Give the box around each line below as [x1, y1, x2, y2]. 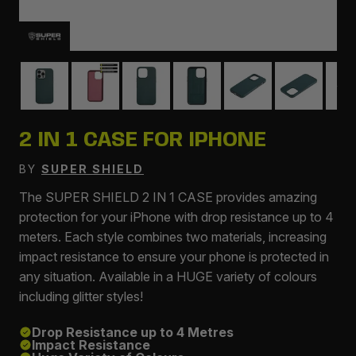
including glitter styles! [19, 288, 143, 304]
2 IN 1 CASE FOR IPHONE [19, 130, 266, 151]
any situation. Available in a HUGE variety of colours [19, 269, 317, 284]
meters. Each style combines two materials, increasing [19, 229, 327, 245]
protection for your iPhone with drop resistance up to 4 [19, 209, 334, 225]
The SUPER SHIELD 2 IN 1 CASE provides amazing [19, 189, 317, 205]
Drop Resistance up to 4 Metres [32, 324, 234, 340]
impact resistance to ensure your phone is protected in [19, 249, 329, 265]
